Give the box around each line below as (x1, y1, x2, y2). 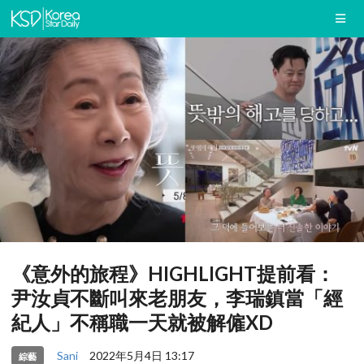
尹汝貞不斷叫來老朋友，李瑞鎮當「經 (11, 286, 343, 310)
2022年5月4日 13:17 (89, 348, 194, 362)
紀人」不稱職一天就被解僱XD (11, 310, 273, 335)
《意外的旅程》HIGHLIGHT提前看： (11, 262, 335, 286)
